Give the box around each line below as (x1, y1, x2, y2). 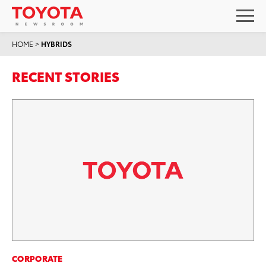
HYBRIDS (41, 39, 72, 49)
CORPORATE (12, 252, 63, 264)
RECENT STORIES (12, 66, 119, 85)
